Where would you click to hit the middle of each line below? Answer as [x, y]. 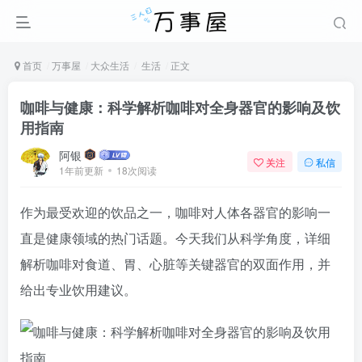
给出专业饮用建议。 [78, 290]
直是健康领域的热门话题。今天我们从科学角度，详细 [175, 238]
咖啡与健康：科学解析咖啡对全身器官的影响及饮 [180, 107]
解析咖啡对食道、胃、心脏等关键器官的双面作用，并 [175, 264]
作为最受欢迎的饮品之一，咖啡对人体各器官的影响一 [175, 212]
